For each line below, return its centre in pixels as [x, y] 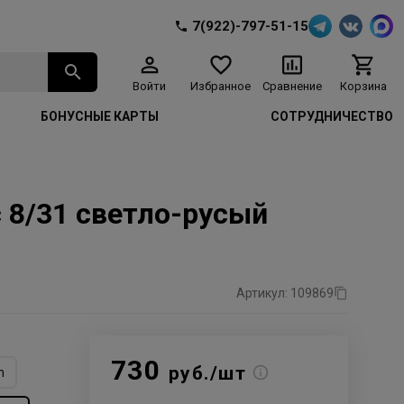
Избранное [220, 86]
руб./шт [207, 373]
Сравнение [292, 86]
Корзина [363, 86]
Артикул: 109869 [285, 293]
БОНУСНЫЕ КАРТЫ [99, 116]
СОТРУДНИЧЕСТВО [331, 116]
